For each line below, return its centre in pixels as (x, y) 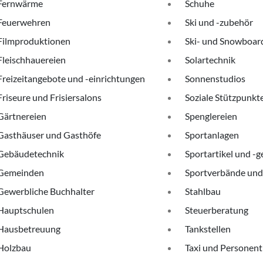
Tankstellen (208, 229)
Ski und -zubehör (219, 22)
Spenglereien (211, 116)
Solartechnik (210, 60)
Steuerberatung (217, 210)
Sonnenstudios (215, 78)
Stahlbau (203, 191)
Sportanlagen (212, 135)
